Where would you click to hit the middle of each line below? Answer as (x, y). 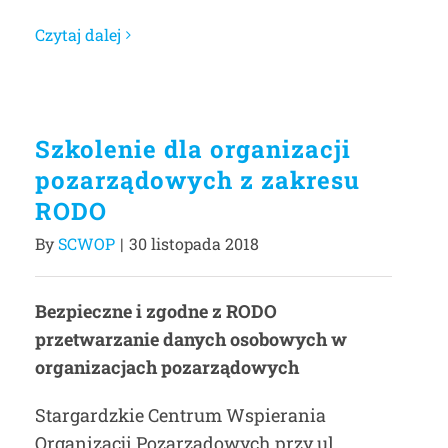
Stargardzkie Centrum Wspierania (180, 415)
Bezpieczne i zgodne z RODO (156, 311)
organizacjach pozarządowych (167, 367)
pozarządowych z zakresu (197, 180)
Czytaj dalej (78, 34)
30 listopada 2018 (194, 243)
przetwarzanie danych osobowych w (191, 339)
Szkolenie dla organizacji (193, 149)
